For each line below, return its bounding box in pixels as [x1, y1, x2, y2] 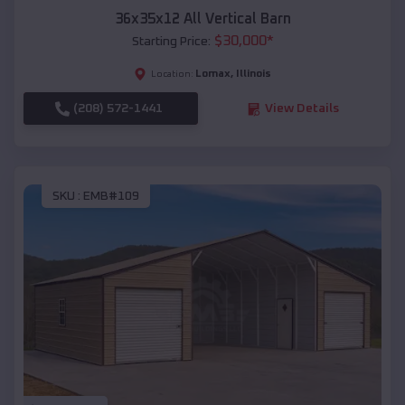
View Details [264, 102, 339, 116]
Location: [151, 70, 193, 80]
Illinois [236, 69, 271, 80]
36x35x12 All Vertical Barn [114, 12, 291, 27]
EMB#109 [83, 189, 139, 202]
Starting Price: [131, 35, 211, 49]
